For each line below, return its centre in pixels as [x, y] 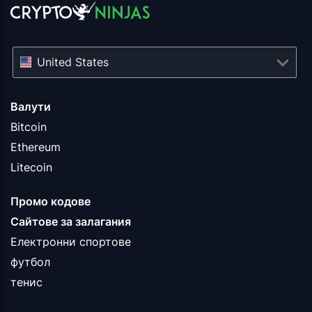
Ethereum [36, 147]
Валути [31, 107]
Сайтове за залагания [71, 222]
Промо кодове [50, 202]
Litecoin [31, 167]
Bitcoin [29, 127]
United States [73, 62]
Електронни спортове [71, 242]
